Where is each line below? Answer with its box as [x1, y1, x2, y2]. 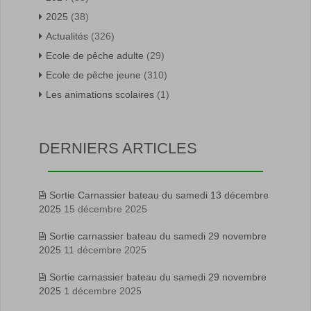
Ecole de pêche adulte [46, 49, 144, 61]
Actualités [46, 30, 88, 42]
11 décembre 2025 [64, 244, 146, 255]
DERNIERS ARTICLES [39, 139, 197, 157]
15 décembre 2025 [64, 203, 147, 215]
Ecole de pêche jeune [46, 69, 141, 81]
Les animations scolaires [46, 88, 154, 100]
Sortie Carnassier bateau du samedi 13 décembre [49, 189, 269, 201]
